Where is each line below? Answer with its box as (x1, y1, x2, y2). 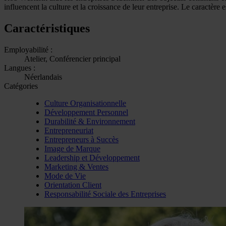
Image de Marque (44, 144, 100, 153)
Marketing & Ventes (44, 162, 108, 171)
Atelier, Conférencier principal (24, 54, 121, 63)
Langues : (4, 63, 35, 72)
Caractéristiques (4, 21, 90, 35)
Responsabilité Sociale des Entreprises (44, 189, 166, 198)
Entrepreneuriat (44, 126, 93, 135)
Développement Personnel (44, 107, 128, 117)
